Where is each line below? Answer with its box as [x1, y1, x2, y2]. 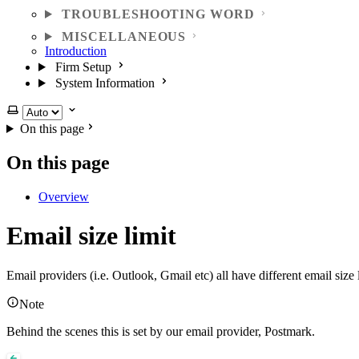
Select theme [6, 103, 70, 116]
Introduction [45, 44, 107, 58]
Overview [38, 189, 89, 204]
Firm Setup [54, 60, 111, 74]
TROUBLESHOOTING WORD [61, 7, 256, 21]
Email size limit [6, 221, 176, 251]
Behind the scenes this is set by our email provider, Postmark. [6, 324, 315, 338]
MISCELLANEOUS [61, 30, 187, 43]
